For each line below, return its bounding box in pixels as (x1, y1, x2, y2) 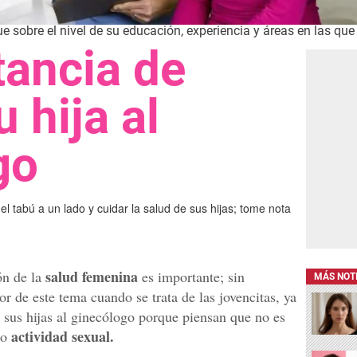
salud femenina (45, 266, 138, 287)
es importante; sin (138, 267, 245, 286)
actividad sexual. (11, 326, 114, 347)
